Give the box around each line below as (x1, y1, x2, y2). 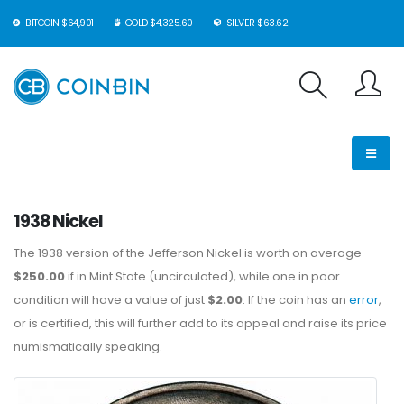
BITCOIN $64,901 (23, 16, 94, 30)
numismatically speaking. (14, 338, 162, 355)
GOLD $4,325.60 (123, 16, 193, 30)
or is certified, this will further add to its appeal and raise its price (14, 315, 387, 332)
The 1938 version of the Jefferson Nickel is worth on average (14, 244, 362, 262)
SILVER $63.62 (224, 16, 288, 30)
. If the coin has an (243, 291, 349, 308)
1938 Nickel (14, 209, 104, 234)
